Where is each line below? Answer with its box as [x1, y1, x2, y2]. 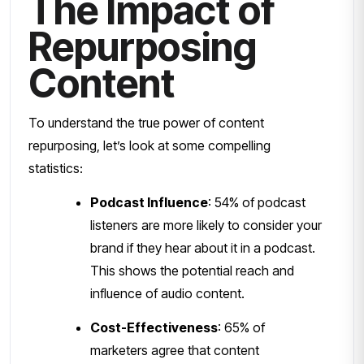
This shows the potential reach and [90, 262, 294, 279]
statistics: [28, 159, 83, 176]
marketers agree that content [90, 341, 259, 358]
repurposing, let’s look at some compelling [28, 136, 271, 154]
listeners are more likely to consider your [90, 216, 322, 233]
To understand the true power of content [28, 114, 264, 131]
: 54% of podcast [208, 193, 305, 210]
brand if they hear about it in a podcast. [90, 239, 315, 256]
